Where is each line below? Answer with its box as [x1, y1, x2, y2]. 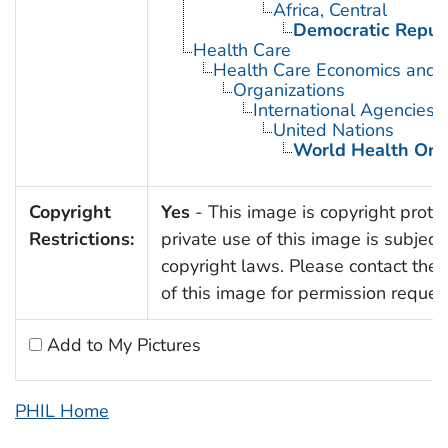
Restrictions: [28, 227, 134, 252]
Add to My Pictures [41, 333, 201, 358]
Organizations [232, 78, 345, 103]
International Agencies [252, 98, 435, 123]
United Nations [272, 118, 394, 143]
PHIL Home [15, 399, 109, 424]
